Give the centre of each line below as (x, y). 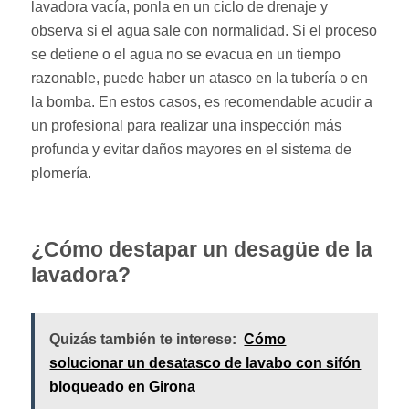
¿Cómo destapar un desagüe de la (202, 249)
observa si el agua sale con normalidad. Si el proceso (204, 30)
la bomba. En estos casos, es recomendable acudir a (202, 101)
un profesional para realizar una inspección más (187, 125)
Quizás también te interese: (143, 339)
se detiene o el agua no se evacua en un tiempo (186, 54)
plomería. (62, 173)
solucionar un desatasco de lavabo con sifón (205, 362)
